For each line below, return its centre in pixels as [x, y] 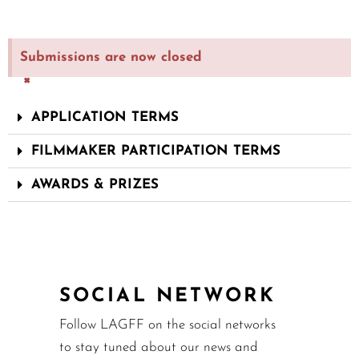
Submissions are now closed [111, 58]
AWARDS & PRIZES [95, 185]
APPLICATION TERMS [105, 118]
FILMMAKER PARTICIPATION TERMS [156, 151]
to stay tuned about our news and [159, 348]
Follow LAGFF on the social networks [167, 325]
